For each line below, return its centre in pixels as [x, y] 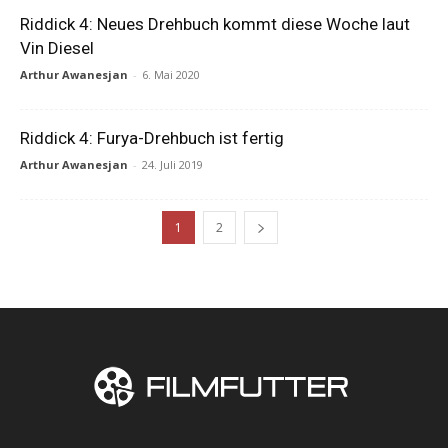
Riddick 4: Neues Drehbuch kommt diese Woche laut [215, 24]
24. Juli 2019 [172, 164]
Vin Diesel [57, 48]
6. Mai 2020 [171, 74]
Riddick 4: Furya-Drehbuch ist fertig [152, 138]
